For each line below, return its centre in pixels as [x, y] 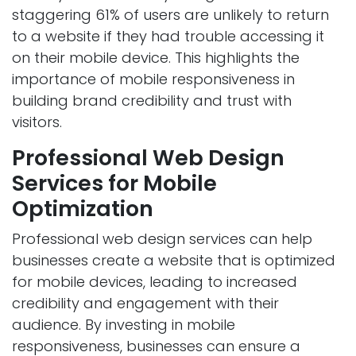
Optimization [83, 209]
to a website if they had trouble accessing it [168, 37]
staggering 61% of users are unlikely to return [170, 15]
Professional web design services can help [162, 239]
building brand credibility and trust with [152, 101]
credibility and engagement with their [145, 304]
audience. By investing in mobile [124, 325]
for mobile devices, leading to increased [155, 282]
